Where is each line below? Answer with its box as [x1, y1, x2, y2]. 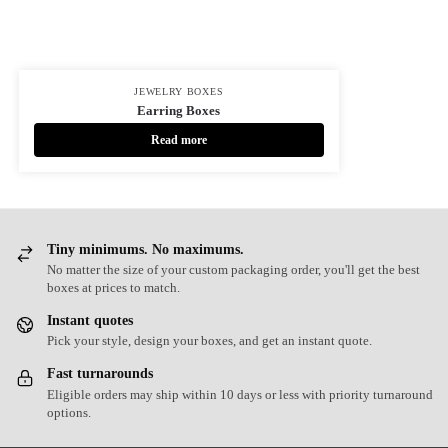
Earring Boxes [137, 102, 221, 118]
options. [47, 404, 91, 420]
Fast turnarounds [47, 366, 153, 382]
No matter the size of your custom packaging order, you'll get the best [47, 262, 420, 278]
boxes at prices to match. [47, 280, 180, 296]
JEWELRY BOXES [134, 85, 224, 97]
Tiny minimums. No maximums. [47, 241, 244, 257]
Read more [150, 132, 207, 147]
